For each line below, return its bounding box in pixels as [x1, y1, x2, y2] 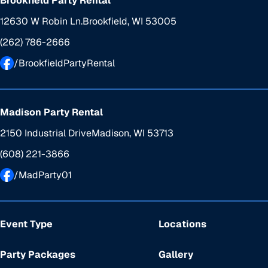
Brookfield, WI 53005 [83, 15, 176, 28]
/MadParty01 [14, 169, 72, 182]
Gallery [158, 248, 193, 261]
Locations [158, 218, 206, 231]
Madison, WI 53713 [92, 127, 173, 140]
